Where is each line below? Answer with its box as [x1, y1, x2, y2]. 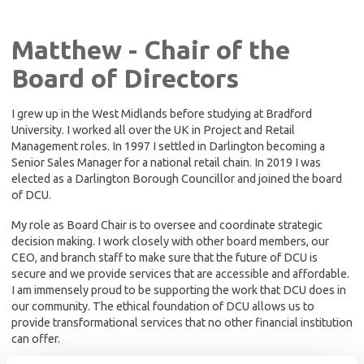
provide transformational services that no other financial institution [11, 316, 353, 330]
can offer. [11, 332, 60, 346]
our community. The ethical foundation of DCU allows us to [11, 300, 314, 314]
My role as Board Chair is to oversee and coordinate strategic [11, 219, 323, 232]
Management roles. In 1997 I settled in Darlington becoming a [11, 139, 325, 153]
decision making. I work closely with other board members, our [11, 235, 329, 249]
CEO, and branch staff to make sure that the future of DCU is [11, 251, 318, 265]
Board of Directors [11, 63, 239, 93]
